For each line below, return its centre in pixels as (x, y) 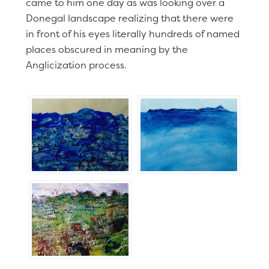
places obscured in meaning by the (107, 49)
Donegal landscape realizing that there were (129, 18)
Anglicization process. (76, 65)
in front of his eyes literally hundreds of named (132, 34)
